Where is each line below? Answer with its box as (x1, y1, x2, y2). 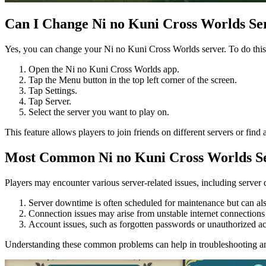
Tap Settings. (28, 85, 77, 96)
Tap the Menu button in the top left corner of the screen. (28, 75, 237, 85)
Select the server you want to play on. (28, 107, 169, 118)
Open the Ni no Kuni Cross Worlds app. (28, 64, 179, 75)
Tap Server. (28, 96, 71, 107)
